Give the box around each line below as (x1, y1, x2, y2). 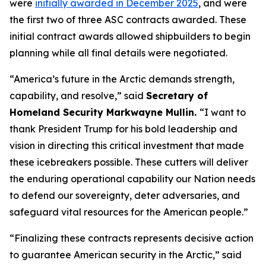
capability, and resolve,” (9, 90, 122, 102)
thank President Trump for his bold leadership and (9, 123, 237, 135)
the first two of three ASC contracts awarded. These (9, 14, 246, 26)
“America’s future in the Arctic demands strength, (9, 73, 235, 85)
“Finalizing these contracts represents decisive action (9, 232, 254, 244)
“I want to (199, 106, 246, 118)
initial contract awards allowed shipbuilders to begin (9, 30, 251, 42)
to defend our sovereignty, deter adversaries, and (9, 189, 240, 201)
